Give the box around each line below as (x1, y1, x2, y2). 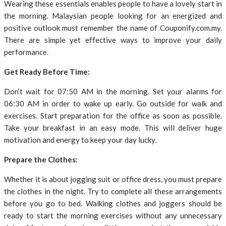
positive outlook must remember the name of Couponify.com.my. (4, 23, 222, 33)
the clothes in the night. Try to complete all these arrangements (4, 187, 222, 196)
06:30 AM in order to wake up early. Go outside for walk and (4, 99, 222, 108)
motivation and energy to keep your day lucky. (4, 135, 156, 145)
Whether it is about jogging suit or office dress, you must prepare (4, 175, 222, 184)
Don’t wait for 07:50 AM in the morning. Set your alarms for (4, 87, 222, 96)
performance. (4, 47, 48, 57)
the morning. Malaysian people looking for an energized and (4, 11, 222, 21)
